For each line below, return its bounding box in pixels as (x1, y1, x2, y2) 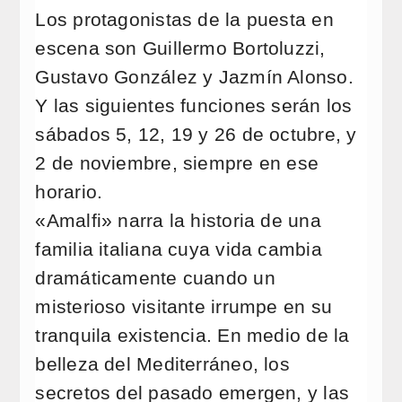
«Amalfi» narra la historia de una (35, 209, 321, 232)
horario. (35, 180, 103, 203)
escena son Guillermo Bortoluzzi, (35, 37, 326, 59)
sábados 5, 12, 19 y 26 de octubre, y (35, 123, 357, 145)
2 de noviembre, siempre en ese (35, 152, 319, 174)
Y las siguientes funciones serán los (35, 94, 353, 117)
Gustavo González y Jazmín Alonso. (35, 66, 354, 88)
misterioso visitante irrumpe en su (35, 295, 333, 318)
